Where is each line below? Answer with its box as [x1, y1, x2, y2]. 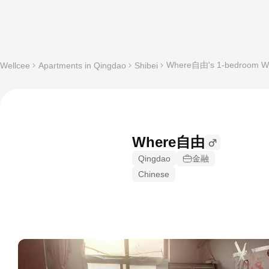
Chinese [138, 169, 169, 179]
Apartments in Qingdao [38, 61, 126, 70]
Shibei [134, 61, 158, 70]
